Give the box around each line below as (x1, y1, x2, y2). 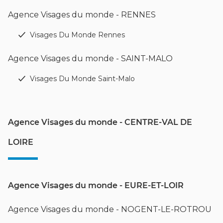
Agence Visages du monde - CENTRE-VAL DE (8, 117, 192, 127)
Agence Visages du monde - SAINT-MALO (8, 53, 173, 63)
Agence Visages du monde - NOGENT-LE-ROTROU (8, 204, 212, 214)
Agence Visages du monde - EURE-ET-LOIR (8, 180, 184, 190)
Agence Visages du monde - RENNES (8, 9, 156, 19)
